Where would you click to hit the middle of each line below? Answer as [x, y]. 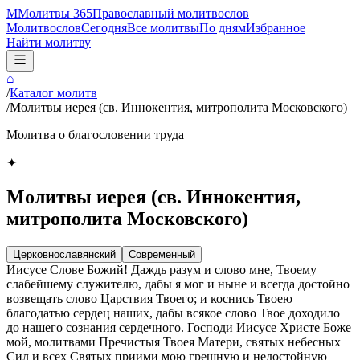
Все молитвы [163, 28]
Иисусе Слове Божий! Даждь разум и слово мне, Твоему [162, 269]
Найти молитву [49, 42]
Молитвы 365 [55, 13]
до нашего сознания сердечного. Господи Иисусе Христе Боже [179, 327]
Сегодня [104, 28]
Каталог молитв [53, 93]
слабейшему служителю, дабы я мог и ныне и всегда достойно [178, 284]
